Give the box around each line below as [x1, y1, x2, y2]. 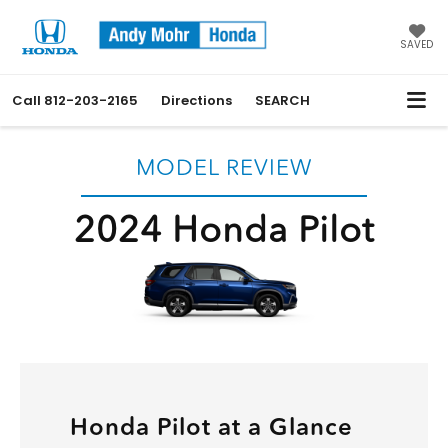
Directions [161, 91, 232, 111]
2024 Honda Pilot [74, 207, 374, 252]
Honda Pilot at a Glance [70, 412, 353, 442]
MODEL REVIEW [136, 154, 312, 182]
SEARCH [255, 91, 310, 111]
